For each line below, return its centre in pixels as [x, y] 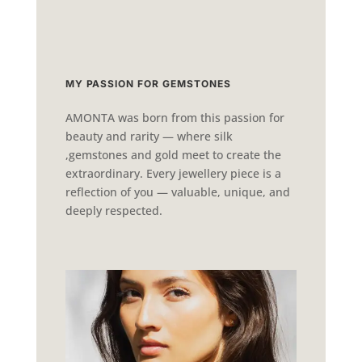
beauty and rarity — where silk [149, 136]
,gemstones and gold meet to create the [173, 154]
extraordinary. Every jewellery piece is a [173, 173]
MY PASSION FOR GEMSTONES [148, 83]
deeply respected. [114, 210]
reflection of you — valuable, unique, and [177, 192]
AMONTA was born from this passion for [175, 117]
